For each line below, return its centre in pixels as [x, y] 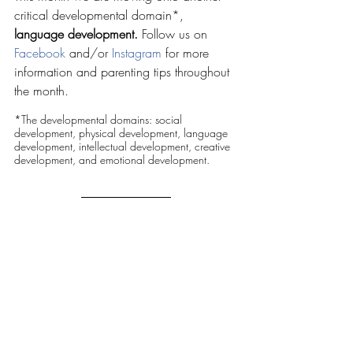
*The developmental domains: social [100, 119]
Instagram [137, 53]
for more [187, 53]
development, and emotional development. [112, 160]
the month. [41, 91]
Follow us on [176, 34]
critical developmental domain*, [101, 15]
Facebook [40, 53]
